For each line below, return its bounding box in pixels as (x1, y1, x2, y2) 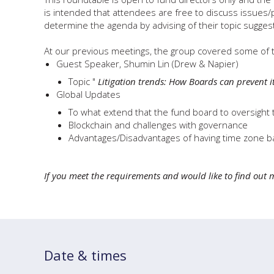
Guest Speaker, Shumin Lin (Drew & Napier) (56, 57, 239, 70)
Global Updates (56, 88, 120, 100)
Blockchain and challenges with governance (68, 119, 248, 131)
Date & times (44, 246, 127, 264)
